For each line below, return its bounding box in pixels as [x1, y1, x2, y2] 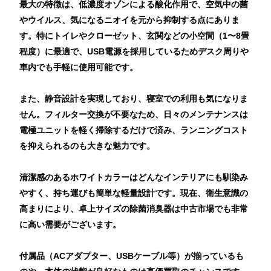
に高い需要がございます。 [19, 219, 122, 229]
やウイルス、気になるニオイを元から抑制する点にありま [19, 15, 240, 25]
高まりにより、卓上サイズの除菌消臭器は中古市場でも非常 [19, 203, 249, 214]
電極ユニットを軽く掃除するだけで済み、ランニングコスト [19, 125, 249, 135]
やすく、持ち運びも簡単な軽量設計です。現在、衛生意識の [19, 188, 249, 198]
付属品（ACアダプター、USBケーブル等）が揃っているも [19, 250, 244, 261]
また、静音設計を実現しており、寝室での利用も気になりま [19, 93, 249, 103]
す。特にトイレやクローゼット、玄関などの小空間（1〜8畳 [19, 30, 250, 41]
